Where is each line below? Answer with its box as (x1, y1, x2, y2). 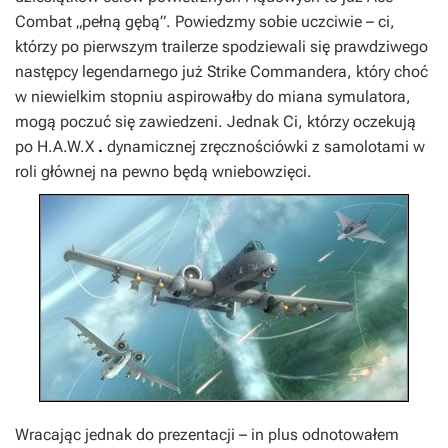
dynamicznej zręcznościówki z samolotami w (107, 137, 425, 156)
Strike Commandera (207, 62, 347, 81)
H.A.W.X (37, 137, 94, 156)
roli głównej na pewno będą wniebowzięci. (15, 162, 312, 181)
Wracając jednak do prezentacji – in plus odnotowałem (15, 425, 399, 444)
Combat (15, 12, 72, 31)
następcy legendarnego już (15, 62, 207, 81)
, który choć (347, 62, 428, 81)
